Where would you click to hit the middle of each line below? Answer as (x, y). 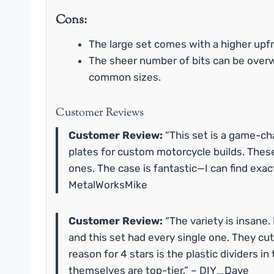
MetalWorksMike (108, 184)
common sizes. (125, 77)
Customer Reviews (100, 113)
